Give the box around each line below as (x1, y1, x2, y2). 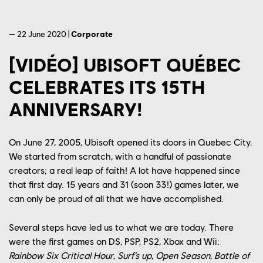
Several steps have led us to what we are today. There (9, 221, 234, 233)
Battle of (214, 249, 249, 261)
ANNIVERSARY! (9, 97, 142, 121)
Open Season (156, 249, 210, 261)
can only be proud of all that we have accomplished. (9, 193, 224, 204)
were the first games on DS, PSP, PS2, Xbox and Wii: (9, 235, 220, 247)
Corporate (71, 29, 113, 39)
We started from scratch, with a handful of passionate (9, 150, 231, 162)
